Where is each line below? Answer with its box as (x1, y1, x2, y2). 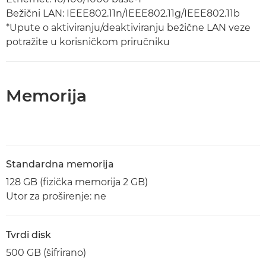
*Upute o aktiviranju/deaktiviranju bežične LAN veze (6, 22, 251, 33)
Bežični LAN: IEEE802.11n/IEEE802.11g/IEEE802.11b (6, 8, 240, 19)
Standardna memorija (6, 159, 114, 170)
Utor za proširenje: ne (6, 191, 106, 202)
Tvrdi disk (6, 229, 51, 240)
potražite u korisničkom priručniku (6, 36, 170, 47)
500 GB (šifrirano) (6, 247, 86, 258)
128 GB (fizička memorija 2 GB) (6, 176, 148, 188)
